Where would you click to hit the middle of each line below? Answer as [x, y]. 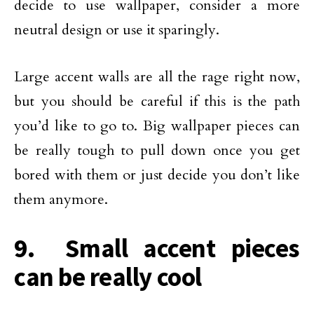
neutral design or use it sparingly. [117, 29]
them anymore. [61, 199]
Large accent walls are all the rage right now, [157, 76]
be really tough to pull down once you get [157, 150]
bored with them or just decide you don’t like [157, 175]
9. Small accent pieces [157, 248]
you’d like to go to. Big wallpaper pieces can [157, 125]
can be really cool [108, 277]
